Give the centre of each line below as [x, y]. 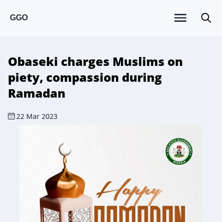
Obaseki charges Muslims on [95, 61]
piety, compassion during [85, 77]
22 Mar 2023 [37, 116]
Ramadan [37, 93]
